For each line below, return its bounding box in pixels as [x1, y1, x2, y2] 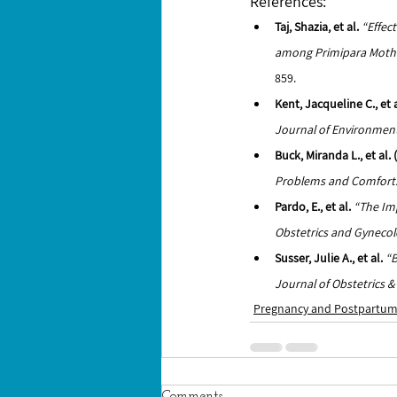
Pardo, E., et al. [275, 198, 351, 214]
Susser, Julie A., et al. [275, 250, 383, 266]
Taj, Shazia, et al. [275, 19, 359, 35]
